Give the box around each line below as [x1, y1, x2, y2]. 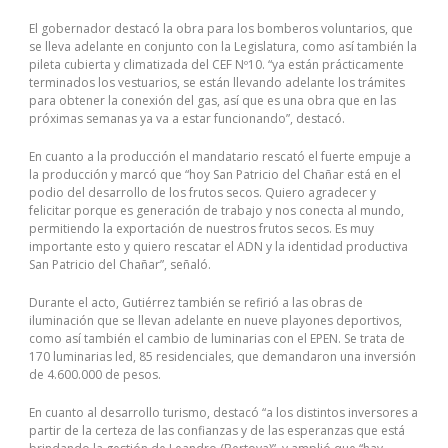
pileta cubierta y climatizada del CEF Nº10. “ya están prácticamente [29, 55, 404, 73]
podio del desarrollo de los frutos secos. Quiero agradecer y [29, 183, 376, 201]
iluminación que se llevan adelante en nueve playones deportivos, [29, 311, 402, 329]
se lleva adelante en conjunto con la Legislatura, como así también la [29, 37, 417, 55]
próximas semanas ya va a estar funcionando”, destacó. [29, 109, 345, 127]
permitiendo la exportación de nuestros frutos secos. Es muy [29, 219, 374, 237]
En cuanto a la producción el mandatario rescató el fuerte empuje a [29, 147, 411, 165]
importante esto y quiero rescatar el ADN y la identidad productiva [29, 237, 408, 255]
